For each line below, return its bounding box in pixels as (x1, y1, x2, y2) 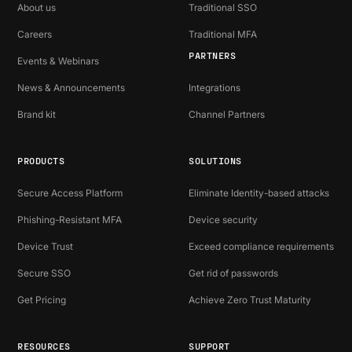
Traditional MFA (189, 28, 257, 41)
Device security (189, 214, 258, 226)
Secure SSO (17, 267, 71, 280)
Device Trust (17, 240, 74, 253)
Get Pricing (17, 294, 67, 306)
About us (17, 2, 57, 14)
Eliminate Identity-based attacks (189, 187, 329, 200)
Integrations (189, 82, 240, 94)
